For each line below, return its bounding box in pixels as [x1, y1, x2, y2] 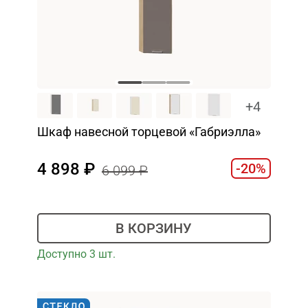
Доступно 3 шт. [36, 247, 115, 261]
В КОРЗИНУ [115, 220, 192, 237]
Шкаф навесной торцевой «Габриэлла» [36, 124, 261, 139]
